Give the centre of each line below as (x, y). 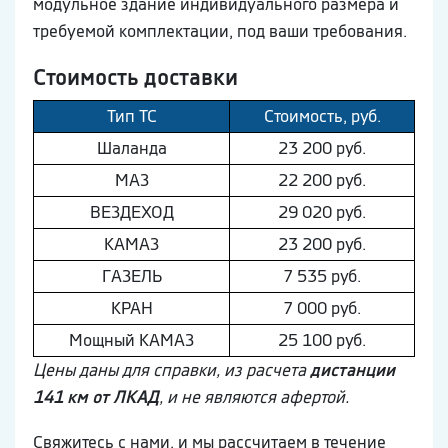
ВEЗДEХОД (131, 212)
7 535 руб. (322, 276)
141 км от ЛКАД (96, 397)
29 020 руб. (322, 212)
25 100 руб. (322, 340)
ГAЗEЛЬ (131, 276)
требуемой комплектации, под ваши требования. (220, 31)
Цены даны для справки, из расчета (171, 370)
